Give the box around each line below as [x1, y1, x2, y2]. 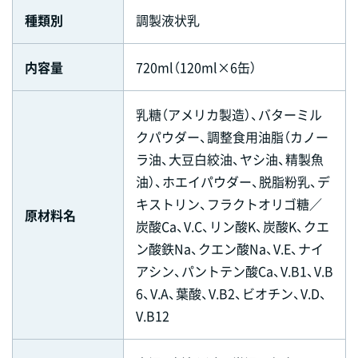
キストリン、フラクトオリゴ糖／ [136, 193, 322, 213]
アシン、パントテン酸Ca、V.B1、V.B [136, 261, 333, 280]
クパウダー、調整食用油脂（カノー [136, 126, 328, 146]
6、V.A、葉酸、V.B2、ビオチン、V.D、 [136, 283, 327, 303]
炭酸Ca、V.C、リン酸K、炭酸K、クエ [136, 216, 329, 236]
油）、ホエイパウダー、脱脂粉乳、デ [136, 171, 330, 191]
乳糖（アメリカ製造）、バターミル [136, 104, 322, 124]
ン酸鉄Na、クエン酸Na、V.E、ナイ [136, 238, 324, 258]
